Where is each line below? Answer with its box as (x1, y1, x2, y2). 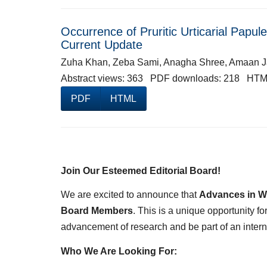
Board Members (61, 206, 133, 216)
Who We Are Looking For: (61, 246, 177, 256)
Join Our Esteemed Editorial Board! (61, 165, 221, 176)
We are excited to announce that (61, 190, 199, 200)
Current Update (61, 38, 142, 51)
